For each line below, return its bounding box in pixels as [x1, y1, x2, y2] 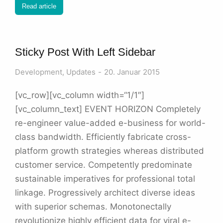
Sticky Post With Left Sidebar [15, 46, 155, 59]
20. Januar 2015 [104, 67, 160, 77]
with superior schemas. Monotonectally [15, 202, 171, 212]
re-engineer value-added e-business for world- [15, 118, 206, 128]
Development [15, 67, 62, 77]
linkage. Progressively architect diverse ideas [15, 188, 195, 198]
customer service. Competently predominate [15, 160, 192, 170]
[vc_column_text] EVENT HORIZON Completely [15, 104, 201, 114]
